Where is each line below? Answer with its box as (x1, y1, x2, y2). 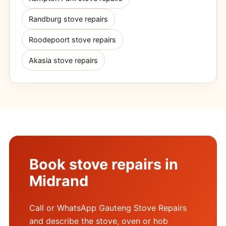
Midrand (29, 172, 88, 190)
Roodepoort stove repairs (28, 35, 116, 44)
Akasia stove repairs (28, 55, 98, 65)
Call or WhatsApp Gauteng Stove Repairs (29, 202, 187, 213)
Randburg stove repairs (28, 14, 108, 23)
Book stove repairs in (29, 155, 178, 173)
